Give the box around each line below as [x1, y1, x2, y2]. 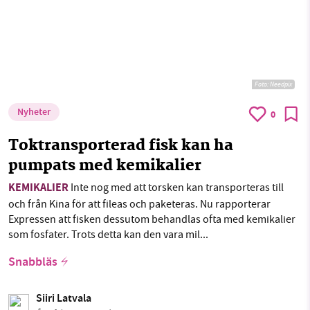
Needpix [270, 79, 292, 89]
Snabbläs [8, 253, 57, 273]
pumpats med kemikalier [8, 154, 201, 179]
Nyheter [17, 104, 51, 120]
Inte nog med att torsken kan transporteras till [69, 180, 284, 194]
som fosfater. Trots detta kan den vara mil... [8, 227, 208, 241]
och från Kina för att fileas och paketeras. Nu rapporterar [8, 197, 271, 211]
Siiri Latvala [36, 290, 91, 308]
